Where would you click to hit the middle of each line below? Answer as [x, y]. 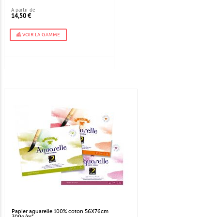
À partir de [23, 10]
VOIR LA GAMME [40, 35]
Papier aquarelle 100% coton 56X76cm [60, 212]
